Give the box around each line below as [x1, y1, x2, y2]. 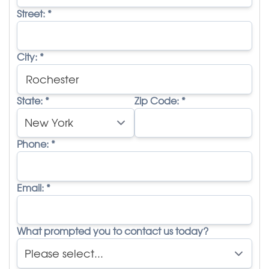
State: [17, 92, 45, 107]
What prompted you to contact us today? [17, 223, 208, 238]
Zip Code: [134, 92, 181, 107]
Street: [17, 5, 47, 20]
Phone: [17, 136, 51, 151]
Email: [17, 180, 46, 195]
